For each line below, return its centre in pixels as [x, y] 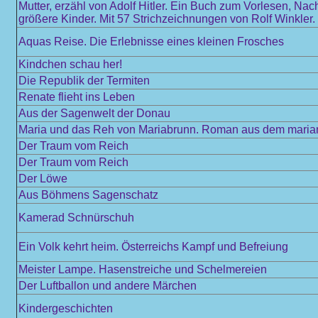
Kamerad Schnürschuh [76, 218]
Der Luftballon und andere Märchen [108, 286]
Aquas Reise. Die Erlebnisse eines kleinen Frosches [151, 42]
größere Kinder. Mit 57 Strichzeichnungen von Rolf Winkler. [167, 19]
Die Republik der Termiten [84, 81]
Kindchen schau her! [70, 64]
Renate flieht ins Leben [77, 97]
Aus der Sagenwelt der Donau [94, 113]
